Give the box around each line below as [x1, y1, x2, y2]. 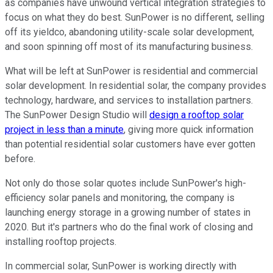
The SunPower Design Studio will [5, 109, 149, 121]
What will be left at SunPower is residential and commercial [5, 65, 258, 77]
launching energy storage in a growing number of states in [5, 207, 250, 219]
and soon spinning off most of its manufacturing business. [5, 41, 255, 53]
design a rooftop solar [149, 109, 244, 121]
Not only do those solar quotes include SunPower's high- [5, 177, 246, 190]
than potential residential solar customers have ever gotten [5, 138, 255, 151]
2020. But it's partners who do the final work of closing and [5, 221, 253, 233]
